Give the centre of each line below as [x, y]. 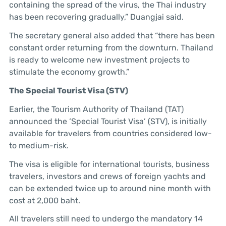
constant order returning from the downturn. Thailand [111, 48]
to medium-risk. [39, 145]
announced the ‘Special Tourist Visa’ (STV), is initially [108, 121]
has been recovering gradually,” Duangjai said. [96, 17]
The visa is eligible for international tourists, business [109, 164]
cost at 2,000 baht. [44, 200]
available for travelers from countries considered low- [110, 133]
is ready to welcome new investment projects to [99, 60]
